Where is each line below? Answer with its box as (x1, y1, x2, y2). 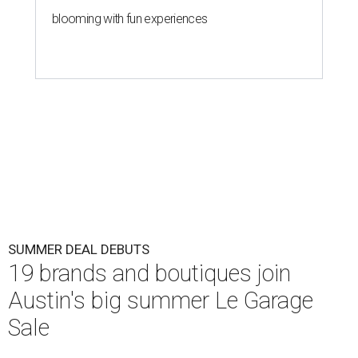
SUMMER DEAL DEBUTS (8, 241, 149, 258)
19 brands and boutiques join (8, 260, 291, 288)
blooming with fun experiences (52, 11, 208, 27)
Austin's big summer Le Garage (8, 287, 313, 315)
